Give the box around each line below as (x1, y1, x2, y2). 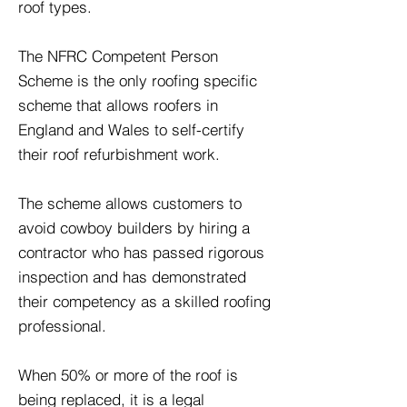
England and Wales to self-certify (18, 120, 244, 139)
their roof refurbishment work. (18, 144, 224, 164)
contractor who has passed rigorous (18, 243, 264, 262)
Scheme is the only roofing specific (18, 71, 257, 90)
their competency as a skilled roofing (18, 292, 271, 311)
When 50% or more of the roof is (18, 365, 238, 384)
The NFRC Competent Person (18, 46, 218, 65)
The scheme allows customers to (18, 194, 242, 213)
